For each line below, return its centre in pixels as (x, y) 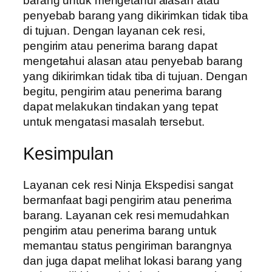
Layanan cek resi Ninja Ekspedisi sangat (128, 185)
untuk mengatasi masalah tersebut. (114, 121)
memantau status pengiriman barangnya (128, 246)
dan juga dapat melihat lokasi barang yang (133, 261)
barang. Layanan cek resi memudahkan (126, 216)
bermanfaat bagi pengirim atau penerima (128, 200)
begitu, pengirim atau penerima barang (123, 91)
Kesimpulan (68, 153)
